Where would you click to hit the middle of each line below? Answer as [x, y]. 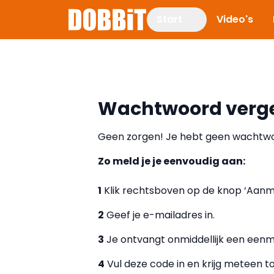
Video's [235, 19]
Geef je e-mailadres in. [159, 215]
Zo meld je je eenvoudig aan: [172, 161]
